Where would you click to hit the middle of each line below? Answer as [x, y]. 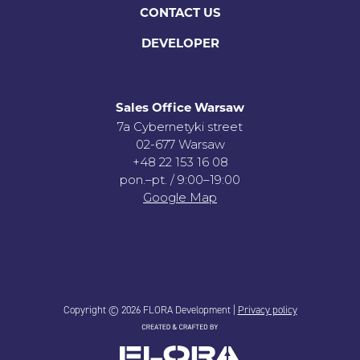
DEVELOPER [180, 44]
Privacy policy [267, 309]
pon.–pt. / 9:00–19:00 [180, 179]
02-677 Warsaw [180, 144]
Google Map [180, 197]
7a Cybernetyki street [180, 126]
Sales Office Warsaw [180, 108]
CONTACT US [180, 14]
